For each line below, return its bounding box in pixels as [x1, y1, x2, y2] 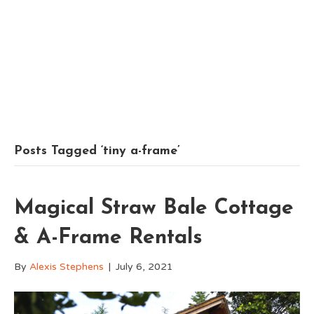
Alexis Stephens [29, 261, 104, 273]
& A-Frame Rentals [14, 227, 203, 249]
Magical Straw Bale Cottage [14, 198, 294, 219]
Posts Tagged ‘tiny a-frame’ [14, 144, 180, 158]
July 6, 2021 [116, 261, 173, 273]
